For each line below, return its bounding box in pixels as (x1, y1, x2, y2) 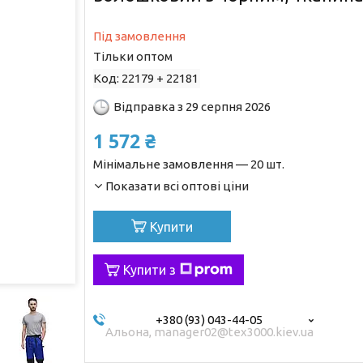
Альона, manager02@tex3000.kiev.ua (105, 324, 314, 339)
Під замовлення (92, 28, 186, 43)
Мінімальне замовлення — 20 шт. (92, 156, 284, 171)
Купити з (122, 262, 176, 277)
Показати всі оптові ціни (105, 178, 249, 193)
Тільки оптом (92, 49, 173, 63)
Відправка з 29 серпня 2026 (113, 100, 271, 114)
